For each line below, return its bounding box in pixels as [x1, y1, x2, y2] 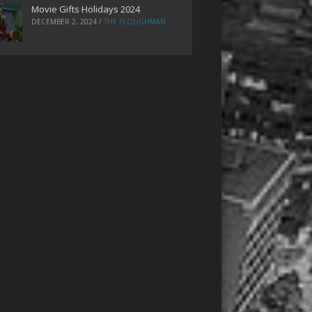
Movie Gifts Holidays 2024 [31, 2, 140, 15]
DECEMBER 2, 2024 [31, 16, 97, 26]
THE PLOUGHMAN [103, 16, 166, 26]
